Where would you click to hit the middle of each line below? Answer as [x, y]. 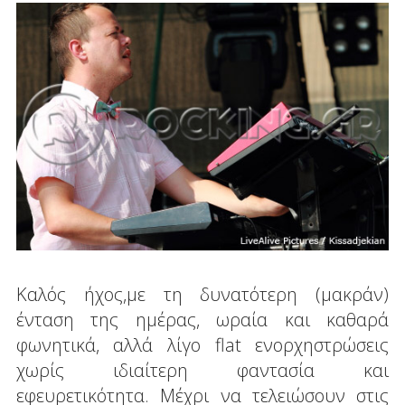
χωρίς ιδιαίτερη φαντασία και [202, 371]
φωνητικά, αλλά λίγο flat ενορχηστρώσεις [202, 345]
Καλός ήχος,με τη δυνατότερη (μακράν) [202, 295]
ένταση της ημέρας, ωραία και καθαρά [202, 320]
